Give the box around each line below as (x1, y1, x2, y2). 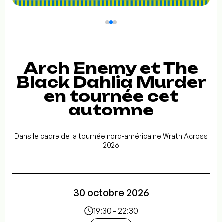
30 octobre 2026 (73, 186, 149, 199)
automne (68, 101, 154, 119)
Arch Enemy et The (24, 59, 198, 78)
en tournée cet (43, 87, 179, 106)
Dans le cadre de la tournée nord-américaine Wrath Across (14, 132, 208, 141)
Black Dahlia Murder (16, 73, 206, 92)
